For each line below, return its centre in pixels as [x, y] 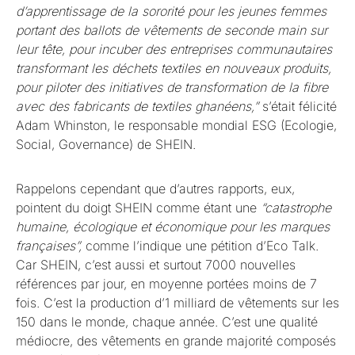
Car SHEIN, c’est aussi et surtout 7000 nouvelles [156, 265]
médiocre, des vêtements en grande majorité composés [176, 341]
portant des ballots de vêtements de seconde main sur [172, 31]
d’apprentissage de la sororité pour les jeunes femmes [171, 11]
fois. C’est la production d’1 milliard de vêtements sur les [177, 303]
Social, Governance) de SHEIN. [106, 145]
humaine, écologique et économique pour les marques [173, 227]
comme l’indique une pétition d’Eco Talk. [202, 246]
